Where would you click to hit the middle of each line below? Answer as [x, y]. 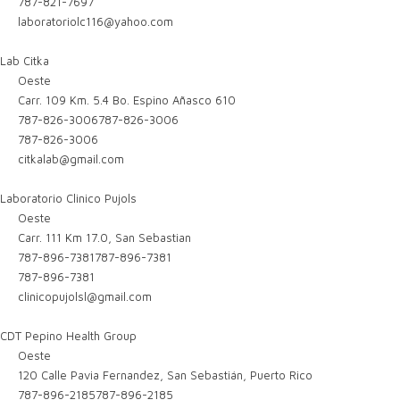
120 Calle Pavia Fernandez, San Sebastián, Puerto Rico [164, 375]
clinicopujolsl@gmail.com [85, 296]
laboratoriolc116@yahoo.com [96, 21]
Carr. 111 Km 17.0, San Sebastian [103, 237]
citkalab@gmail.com [71, 159]
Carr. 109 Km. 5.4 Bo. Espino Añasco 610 [125, 100]
